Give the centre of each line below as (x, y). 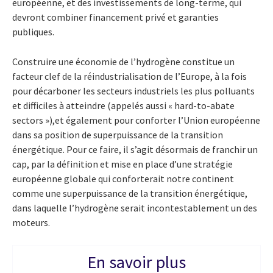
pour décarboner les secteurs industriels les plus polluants (133, 90)
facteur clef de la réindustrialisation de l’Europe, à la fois (129, 76)
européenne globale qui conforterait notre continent (123, 178)
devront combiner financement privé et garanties (115, 17)
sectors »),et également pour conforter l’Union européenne (136, 120)
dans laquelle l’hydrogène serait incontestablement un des (135, 207)
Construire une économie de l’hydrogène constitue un (123, 61)
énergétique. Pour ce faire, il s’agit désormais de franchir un (135, 149)
